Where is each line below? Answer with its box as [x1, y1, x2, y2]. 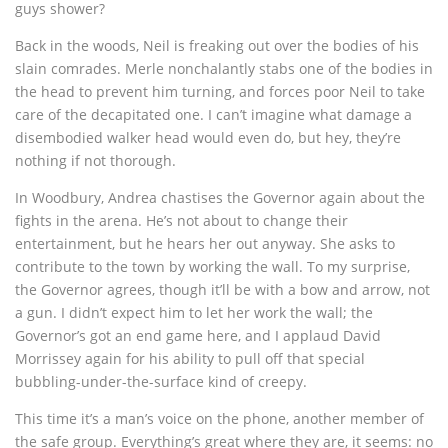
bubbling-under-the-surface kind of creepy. [15, 372, 307, 392]
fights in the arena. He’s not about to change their [15, 211, 348, 231]
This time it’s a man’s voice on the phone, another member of [15, 409, 424, 429]
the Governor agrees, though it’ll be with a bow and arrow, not [15, 280, 430, 300]
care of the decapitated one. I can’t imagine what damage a [15, 105, 412, 125]
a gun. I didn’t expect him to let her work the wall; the [15, 303, 373, 323]
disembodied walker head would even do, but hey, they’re [15, 128, 401, 148]
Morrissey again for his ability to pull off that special [15, 349, 365, 369]
